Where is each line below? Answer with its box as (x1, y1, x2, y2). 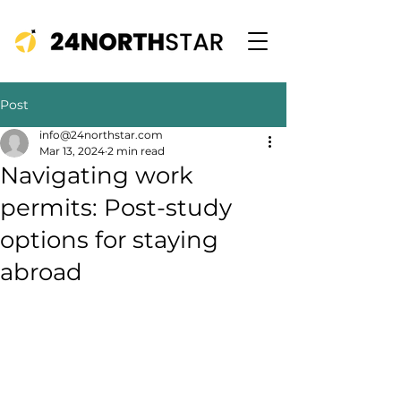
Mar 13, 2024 (39, 144, 105, 158)
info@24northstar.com (39, 128, 163, 141)
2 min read (107, 144, 165, 158)
